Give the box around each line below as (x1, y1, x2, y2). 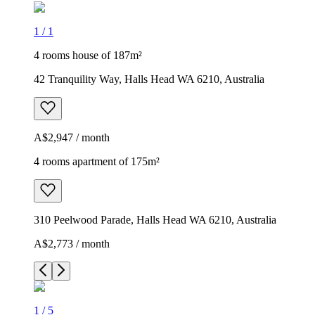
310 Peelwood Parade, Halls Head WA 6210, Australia (34, 213, 276, 226)
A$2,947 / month (34, 131, 110, 143)
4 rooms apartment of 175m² (34, 155, 160, 167)
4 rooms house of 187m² (34, 49, 142, 61)
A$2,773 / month (34, 237, 110, 250)
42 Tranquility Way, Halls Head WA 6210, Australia (34, 72, 264, 85)
